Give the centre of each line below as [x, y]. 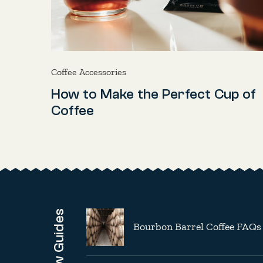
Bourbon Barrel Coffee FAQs [197, 227]
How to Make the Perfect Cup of [154, 94]
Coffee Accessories [89, 72]
